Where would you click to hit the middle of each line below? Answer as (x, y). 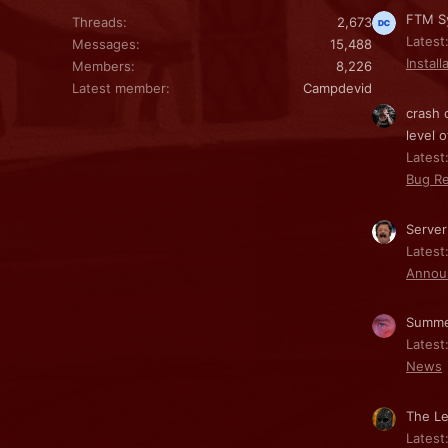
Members (101, 65)
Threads (97, 21)
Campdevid (337, 87)
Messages (104, 43)
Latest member (119, 87)
